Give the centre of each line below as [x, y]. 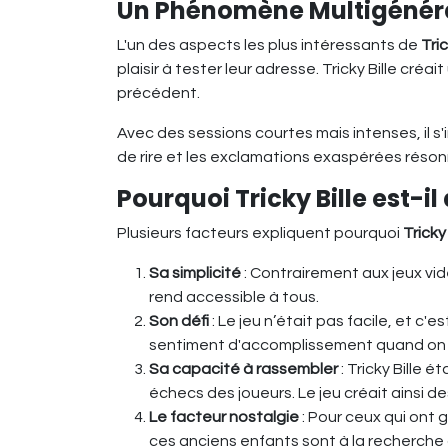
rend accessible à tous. [234, 296]
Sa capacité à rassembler [243, 368]
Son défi [179, 320]
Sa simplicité [195, 272]
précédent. [158, 92]
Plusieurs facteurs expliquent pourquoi [260, 232]
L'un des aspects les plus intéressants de [269, 44]
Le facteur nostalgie [224, 416]
